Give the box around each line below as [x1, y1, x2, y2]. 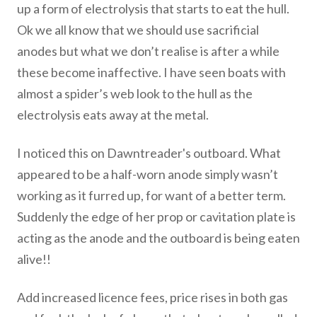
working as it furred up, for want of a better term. [17, 188, 286, 204]
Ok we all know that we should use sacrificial [17, 22, 259, 38]
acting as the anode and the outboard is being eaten [17, 230, 300, 246]
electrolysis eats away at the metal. [17, 107, 209, 123]
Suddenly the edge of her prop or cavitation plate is [17, 209, 296, 225]
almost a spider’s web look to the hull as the [17, 86, 253, 102]
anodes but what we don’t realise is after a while [17, 43, 279, 59]
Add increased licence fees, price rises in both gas [17, 289, 288, 306]
